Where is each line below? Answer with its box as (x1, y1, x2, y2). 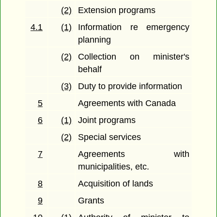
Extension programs (78, 5, 156, 15)
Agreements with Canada (78, 98, 176, 108)
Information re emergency (78, 22, 189, 32)
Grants (78, 196, 105, 206)
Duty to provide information (78, 81, 183, 92)
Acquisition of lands (78, 179, 154, 189)
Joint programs (78, 115, 136, 125)
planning (78, 35, 111, 45)
